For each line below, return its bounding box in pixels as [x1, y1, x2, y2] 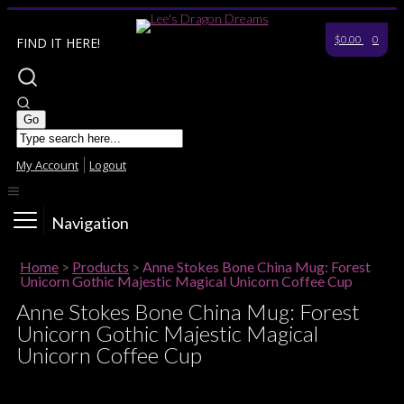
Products [72, 258, 129, 275]
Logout [89, 157, 126, 173]
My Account [16, 157, 78, 173]
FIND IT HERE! [16, 34, 100, 51]
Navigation [51, 212, 129, 233]
